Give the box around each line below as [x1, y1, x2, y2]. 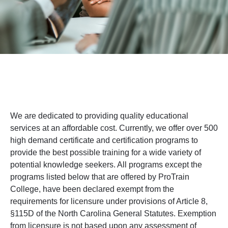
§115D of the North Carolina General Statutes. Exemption [10, 209, 216, 218]
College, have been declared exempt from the [10, 184, 174, 193]
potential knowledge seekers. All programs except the [10, 160, 202, 169]
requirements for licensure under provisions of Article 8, [10, 196, 208, 206]
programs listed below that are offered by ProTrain [10, 172, 189, 181]
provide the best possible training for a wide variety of [10, 148, 201, 157]
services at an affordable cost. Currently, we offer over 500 [10, 123, 218, 132]
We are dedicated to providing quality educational [10, 111, 188, 120]
